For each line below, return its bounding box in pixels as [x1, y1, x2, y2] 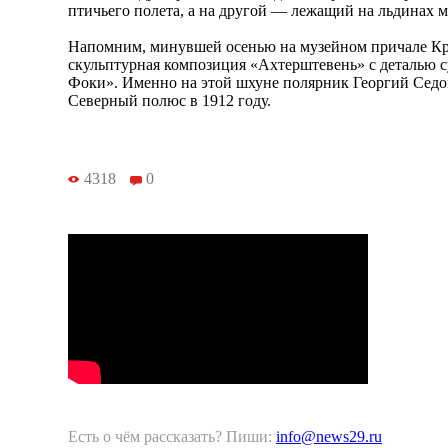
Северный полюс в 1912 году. [68, 91, 271, 109]
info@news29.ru [276, 428, 382, 446]
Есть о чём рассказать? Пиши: [68, 428, 276, 446]
